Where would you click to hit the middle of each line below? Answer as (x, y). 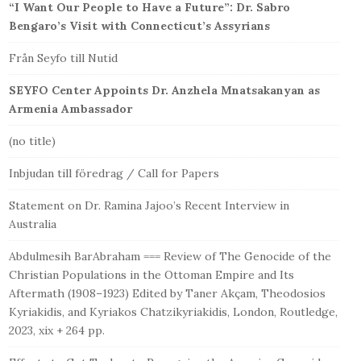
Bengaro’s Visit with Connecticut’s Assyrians (139, 26)
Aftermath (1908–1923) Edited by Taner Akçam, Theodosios (167, 294)
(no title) (32, 141)
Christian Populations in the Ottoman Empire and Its (151, 275)
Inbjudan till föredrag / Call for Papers (114, 174)
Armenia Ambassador (71, 109)
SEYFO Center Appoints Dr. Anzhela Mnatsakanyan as (164, 91)
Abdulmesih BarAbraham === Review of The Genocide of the (170, 257)
